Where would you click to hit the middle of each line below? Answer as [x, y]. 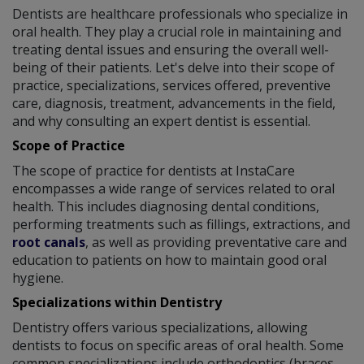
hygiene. [38, 278]
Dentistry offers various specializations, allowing [160, 328]
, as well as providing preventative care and [216, 243]
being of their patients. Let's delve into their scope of [173, 68]
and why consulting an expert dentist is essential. [161, 121]
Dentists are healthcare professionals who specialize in [180, 14]
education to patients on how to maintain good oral [169, 260]
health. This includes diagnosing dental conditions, [166, 207]
